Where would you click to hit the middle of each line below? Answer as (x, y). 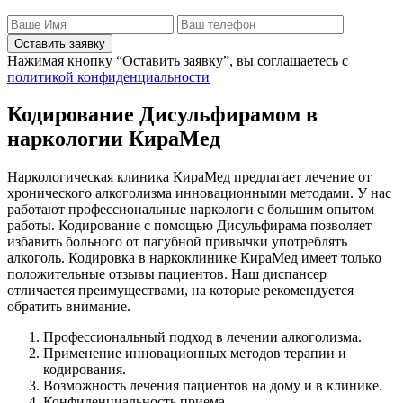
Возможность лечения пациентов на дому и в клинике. (213, 386)
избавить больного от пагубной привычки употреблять (177, 242)
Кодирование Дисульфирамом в (162, 115)
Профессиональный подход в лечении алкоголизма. (202, 337)
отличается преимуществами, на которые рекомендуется (180, 291)
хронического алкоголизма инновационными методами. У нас (199, 193)
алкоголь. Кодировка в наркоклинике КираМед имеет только (194, 258)
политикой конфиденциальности (108, 76)
